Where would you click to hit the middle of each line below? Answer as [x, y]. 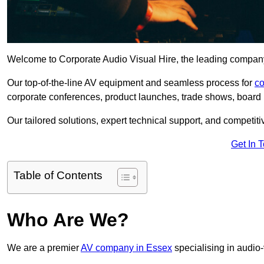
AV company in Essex [126, 248]
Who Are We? [68, 220]
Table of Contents [58, 176]
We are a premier [44, 248]
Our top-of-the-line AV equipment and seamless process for [131, 83]
